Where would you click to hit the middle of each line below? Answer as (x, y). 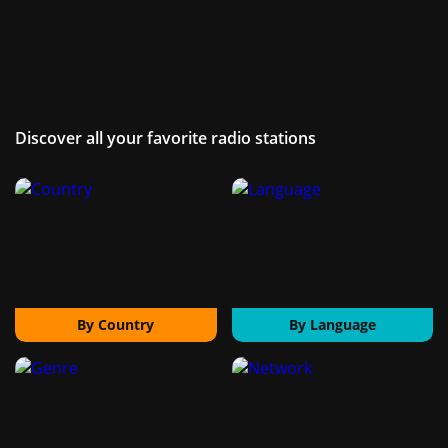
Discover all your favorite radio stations (165, 138)
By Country (116, 325)
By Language (332, 325)
